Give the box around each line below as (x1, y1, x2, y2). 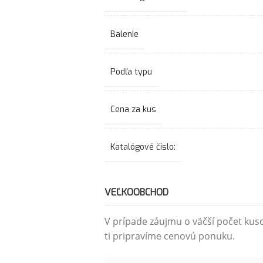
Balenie (110, 28, 139, 40)
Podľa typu (110, 66, 152, 77)
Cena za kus (110, 103, 156, 115)
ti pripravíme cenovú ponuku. (104, 230, 235, 242)
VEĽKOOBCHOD (104, 186, 168, 198)
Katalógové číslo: (110, 141, 176, 153)
